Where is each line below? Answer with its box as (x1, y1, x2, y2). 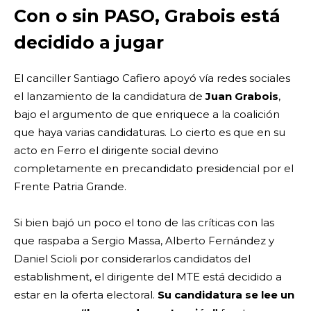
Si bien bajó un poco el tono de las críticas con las (14, 215, 274, 229)
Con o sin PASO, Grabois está (14, 5, 280, 26)
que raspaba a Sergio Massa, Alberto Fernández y (14, 233, 274, 247)
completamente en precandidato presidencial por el (14, 161, 294, 175)
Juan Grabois (205, 89, 278, 103)
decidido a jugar (14, 31, 164, 53)
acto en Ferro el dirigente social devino (14, 143, 219, 157)
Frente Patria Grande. (14, 179, 129, 193)
